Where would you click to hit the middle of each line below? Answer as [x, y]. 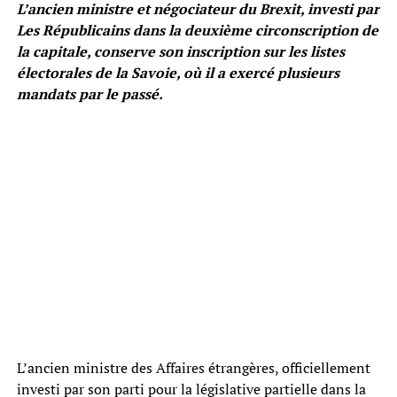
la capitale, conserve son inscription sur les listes [180, 52]
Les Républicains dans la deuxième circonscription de [197, 31]
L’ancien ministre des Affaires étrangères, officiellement [193, 368]
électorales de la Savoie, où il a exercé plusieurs [178, 73]
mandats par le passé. [90, 94]
